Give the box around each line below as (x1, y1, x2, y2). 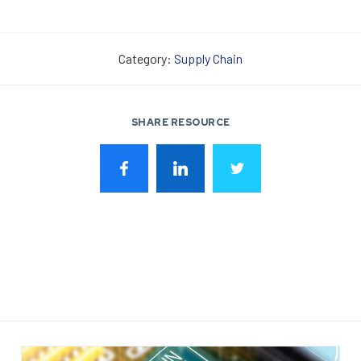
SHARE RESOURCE (131, 116, 230, 130)
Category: (118, 51, 174, 67)
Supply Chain (174, 51, 243, 67)
